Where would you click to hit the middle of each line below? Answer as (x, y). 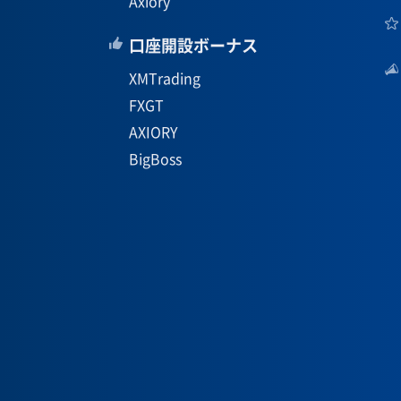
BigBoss (155, 158)
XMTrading (165, 78)
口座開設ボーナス (193, 45)
